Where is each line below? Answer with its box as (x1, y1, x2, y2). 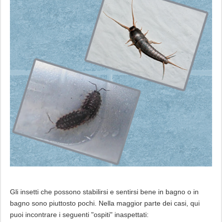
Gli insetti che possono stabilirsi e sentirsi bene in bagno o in (9, 188, 199, 196)
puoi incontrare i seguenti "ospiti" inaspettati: (9, 211, 149, 219)
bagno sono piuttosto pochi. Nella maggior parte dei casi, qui (9, 199, 200, 208)
